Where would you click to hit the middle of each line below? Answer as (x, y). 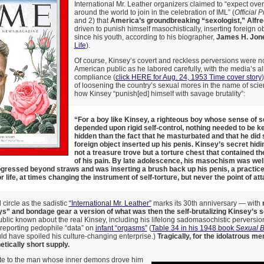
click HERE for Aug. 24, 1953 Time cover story (188, 77)
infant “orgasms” (121, 228)
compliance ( (95, 77)
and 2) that (91, 21)
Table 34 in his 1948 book (193, 228)
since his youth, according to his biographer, (145, 37)
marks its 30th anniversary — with (207, 204)
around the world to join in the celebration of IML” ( (154, 13)
